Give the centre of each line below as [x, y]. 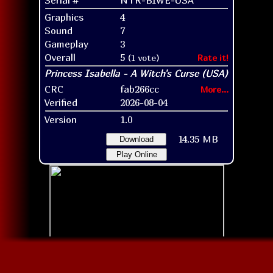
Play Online [136, 154]
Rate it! [213, 57]
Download [136, 139]
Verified [61, 102]
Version [61, 119]
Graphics [64, 17]
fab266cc [140, 89]
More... [214, 89]
